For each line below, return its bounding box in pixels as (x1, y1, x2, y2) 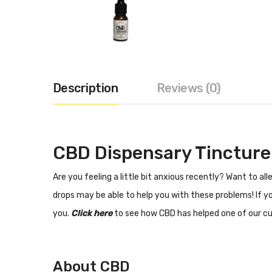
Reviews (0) (156, 81, 221, 95)
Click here (71, 208, 112, 219)
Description (53, 81, 118, 95)
